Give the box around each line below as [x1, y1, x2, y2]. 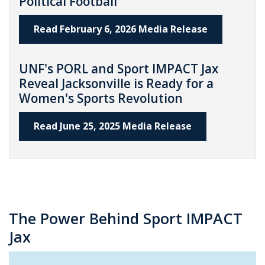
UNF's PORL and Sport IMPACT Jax [19, 60, 218, 77]
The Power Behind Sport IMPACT [9, 208, 243, 229]
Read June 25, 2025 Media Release [34, 119, 192, 132]
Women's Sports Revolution [19, 89, 186, 106]
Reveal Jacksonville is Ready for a [19, 75, 214, 92]
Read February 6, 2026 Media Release [34, 22, 208, 35]
